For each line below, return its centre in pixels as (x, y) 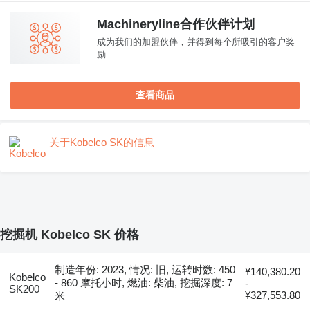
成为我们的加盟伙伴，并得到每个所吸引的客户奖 (196, 42)
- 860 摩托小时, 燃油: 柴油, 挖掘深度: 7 (144, 283)
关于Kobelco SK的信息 (102, 142)
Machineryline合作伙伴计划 (176, 24)
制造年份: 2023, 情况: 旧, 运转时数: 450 (145, 270)
